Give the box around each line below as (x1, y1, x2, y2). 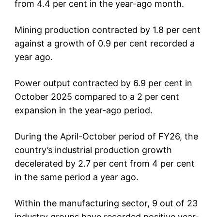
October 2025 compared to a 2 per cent (15, 92, 179, 102)
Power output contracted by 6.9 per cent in (15, 78, 192, 89)
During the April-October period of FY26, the (15, 131, 198, 142)
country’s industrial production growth (15, 145, 172, 155)
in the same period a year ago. (15, 172, 139, 183)
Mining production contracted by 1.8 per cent (15, 25, 201, 35)
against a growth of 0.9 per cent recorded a (15, 38, 195, 49)
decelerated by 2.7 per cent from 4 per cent (15, 158, 195, 169)
